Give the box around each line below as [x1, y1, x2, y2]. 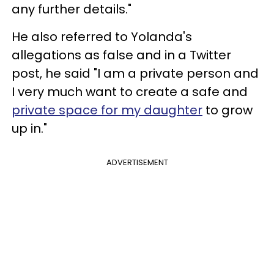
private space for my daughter [12, 101, 202, 119]
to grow [202, 101, 253, 119]
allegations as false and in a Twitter [12, 46, 231, 64]
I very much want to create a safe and [12, 83, 248, 100]
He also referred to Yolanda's [12, 28, 192, 45]
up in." [12, 119, 47, 137]
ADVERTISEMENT [106, 156, 168, 168]
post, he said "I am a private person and [12, 64, 259, 82]
